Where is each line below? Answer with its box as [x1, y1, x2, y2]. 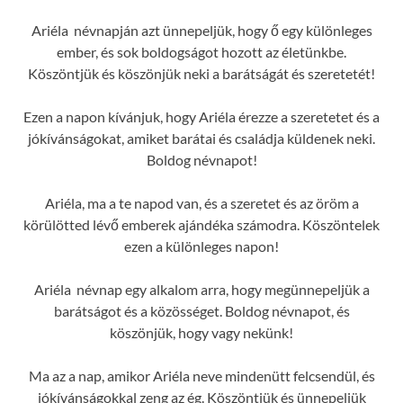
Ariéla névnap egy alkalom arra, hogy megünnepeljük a [33, 281, 370, 299]
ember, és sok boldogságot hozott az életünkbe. [57, 43, 346, 61]
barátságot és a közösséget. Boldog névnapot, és [53, 302, 350, 320]
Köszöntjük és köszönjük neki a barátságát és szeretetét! [28, 65, 375, 83]
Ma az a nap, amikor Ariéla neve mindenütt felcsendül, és [28, 367, 375, 385]
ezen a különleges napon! [124, 237, 279, 255]
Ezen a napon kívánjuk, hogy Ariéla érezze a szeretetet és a [23, 108, 380, 126]
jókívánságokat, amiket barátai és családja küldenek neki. [28, 130, 375, 148]
